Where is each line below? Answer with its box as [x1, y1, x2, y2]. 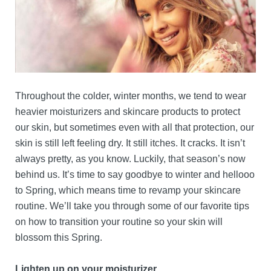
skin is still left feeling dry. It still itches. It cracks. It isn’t [15, 137, 245, 148]
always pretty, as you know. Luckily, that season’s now [15, 153, 246, 164]
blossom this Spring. [15, 232, 102, 243]
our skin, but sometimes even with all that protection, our [15, 122, 254, 132]
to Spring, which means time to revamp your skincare [15, 184, 241, 195]
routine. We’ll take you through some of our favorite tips [15, 200, 249, 211]
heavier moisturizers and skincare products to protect [15, 106, 240, 117]
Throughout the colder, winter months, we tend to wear [15, 90, 246, 101]
